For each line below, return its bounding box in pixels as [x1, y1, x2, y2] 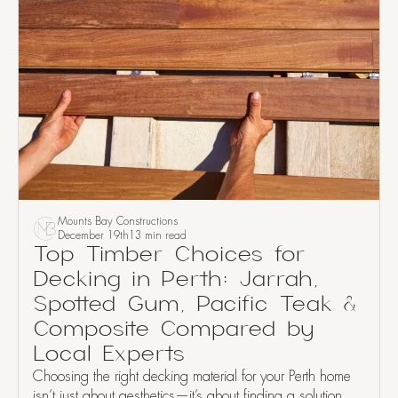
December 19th [58, 228, 129, 243]
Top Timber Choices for [33, 243, 306, 267]
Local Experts [33, 342, 185, 366]
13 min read [129, 228, 187, 243]
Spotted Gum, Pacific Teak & [33, 292, 357, 316]
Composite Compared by [33, 317, 314, 341]
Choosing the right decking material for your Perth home [33, 367, 351, 386]
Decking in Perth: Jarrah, [33, 267, 319, 291]
